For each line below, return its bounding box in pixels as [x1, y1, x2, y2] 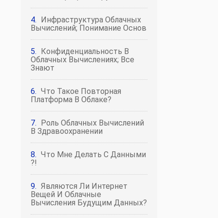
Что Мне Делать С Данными [41, 150, 146, 159]
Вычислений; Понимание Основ [31, 23, 146, 33]
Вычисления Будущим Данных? [31, 198, 147, 207]
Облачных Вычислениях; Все [31, 55, 134, 64]
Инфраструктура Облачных [41, 15, 141, 24]
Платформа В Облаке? [31, 95, 111, 104]
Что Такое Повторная [41, 87, 121, 96]
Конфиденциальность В [41, 47, 129, 56]
